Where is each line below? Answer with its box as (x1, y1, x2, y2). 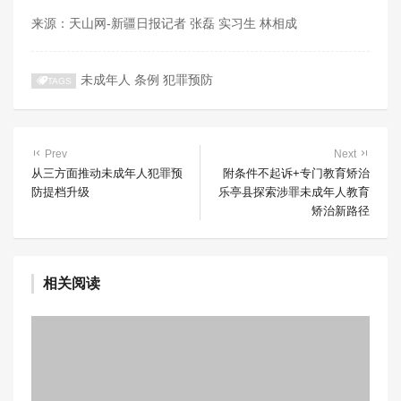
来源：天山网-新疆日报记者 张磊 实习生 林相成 (31, 15, 297, 30)
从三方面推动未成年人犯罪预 (31, 166, 183, 180)
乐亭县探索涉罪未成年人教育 (218, 184, 370, 199)
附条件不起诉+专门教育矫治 (223, 166, 370, 180)
